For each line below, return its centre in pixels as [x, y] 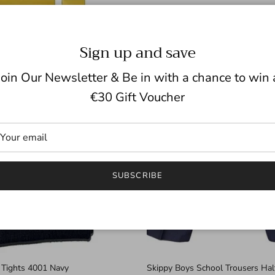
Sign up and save [137, 52]
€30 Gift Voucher [137, 98]
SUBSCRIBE [137, 175]
